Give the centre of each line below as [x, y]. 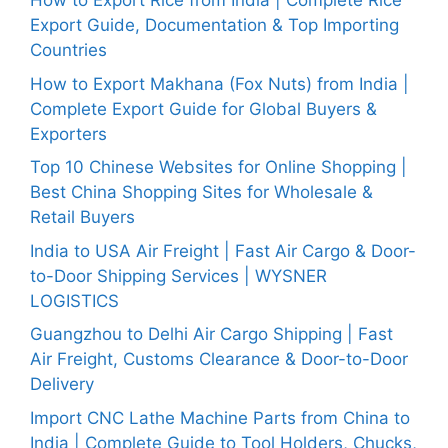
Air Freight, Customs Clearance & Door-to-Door [219, 359]
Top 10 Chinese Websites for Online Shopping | [218, 167]
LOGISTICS [74, 300]
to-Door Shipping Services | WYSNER [178, 275]
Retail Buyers [82, 217]
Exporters [68, 133]
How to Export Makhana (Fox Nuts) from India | [219, 83]
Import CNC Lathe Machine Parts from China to [220, 417]
